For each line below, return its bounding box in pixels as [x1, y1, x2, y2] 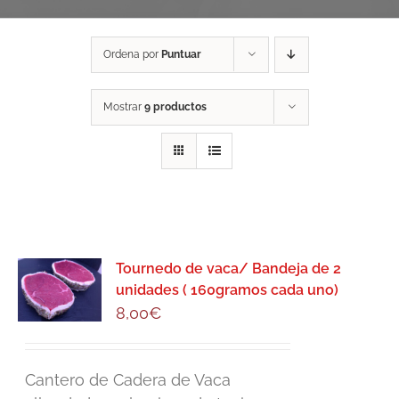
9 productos [143, 101, 207, 114]
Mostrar [102, 101, 144, 114]
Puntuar [160, 48, 201, 61]
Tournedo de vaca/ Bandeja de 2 [116, 260, 342, 278]
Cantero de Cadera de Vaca [25, 370, 232, 390]
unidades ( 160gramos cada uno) [116, 281, 339, 299]
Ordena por [102, 48, 161, 61]
